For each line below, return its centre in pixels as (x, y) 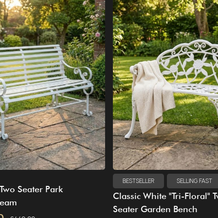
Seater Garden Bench (155, 209)
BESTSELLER (138, 181)
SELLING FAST (194, 181)
